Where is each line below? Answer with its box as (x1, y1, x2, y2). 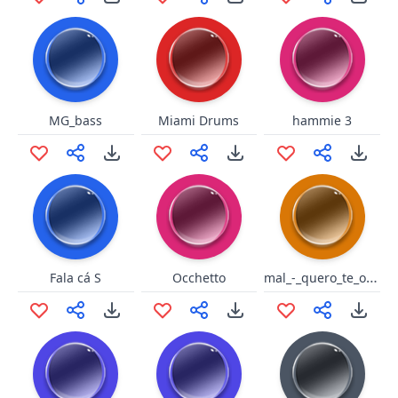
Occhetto (171, 269, 226, 286)
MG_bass (49, 112, 103, 129)
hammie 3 (292, 112, 353, 129)
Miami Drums (158, 112, 240, 129)
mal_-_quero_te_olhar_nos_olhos (366, 267, 378, 287)
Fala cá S (50, 269, 102, 286)
